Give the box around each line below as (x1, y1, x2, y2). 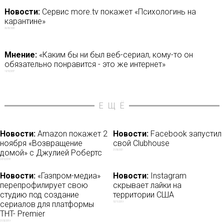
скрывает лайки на (113, 180, 182, 190)
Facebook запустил (148, 128, 222, 138)
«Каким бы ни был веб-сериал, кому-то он (36, 49, 193, 59)
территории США (113, 190, 174, 200)
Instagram (148, 171, 187, 181)
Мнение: (4, 49, 37, 59)
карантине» (4, 16, 45, 26)
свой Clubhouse (113, 138, 170, 148)
